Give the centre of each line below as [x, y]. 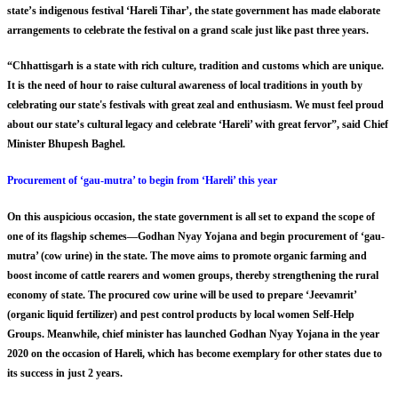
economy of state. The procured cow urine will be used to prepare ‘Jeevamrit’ [182, 295]
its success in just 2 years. [65, 373]
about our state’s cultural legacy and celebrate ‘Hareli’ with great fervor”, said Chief [198, 125]
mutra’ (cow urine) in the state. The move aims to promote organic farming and [187, 255]
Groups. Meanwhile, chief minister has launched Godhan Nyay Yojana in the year [193, 334]
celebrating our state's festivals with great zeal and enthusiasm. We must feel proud [195, 105]
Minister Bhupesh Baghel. [66, 144]
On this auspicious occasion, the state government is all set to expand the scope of [191, 216]
